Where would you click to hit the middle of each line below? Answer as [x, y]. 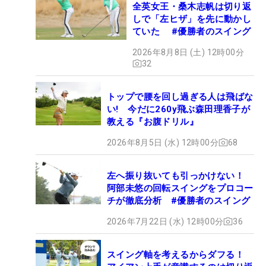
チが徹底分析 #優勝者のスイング [179, 200]
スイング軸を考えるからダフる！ [180, 254]
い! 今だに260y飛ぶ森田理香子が [179, 109]
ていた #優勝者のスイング [192, 31]
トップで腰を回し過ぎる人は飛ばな [180, 96]
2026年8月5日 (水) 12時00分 [163, 142]
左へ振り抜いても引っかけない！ [175, 175]
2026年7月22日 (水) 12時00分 [165, 221]
